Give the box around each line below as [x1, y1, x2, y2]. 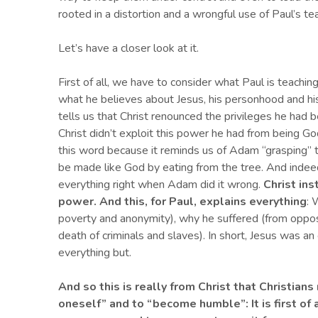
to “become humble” [132, 296, 246, 312]
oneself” [58, 296, 106, 312]
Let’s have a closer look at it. [58, 40, 199, 57]
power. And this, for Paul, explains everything [58, 194, 307, 210]
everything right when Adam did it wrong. [58, 177, 263, 193]
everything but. [58, 245, 131, 261]
